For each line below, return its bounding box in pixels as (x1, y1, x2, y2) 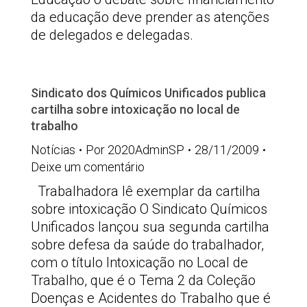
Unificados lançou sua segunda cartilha (31, 219, 269, 235)
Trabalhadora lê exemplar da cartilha (31, 183, 260, 199)
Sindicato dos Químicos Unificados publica (31, 86, 266, 100)
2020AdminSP (108, 143, 184, 157)
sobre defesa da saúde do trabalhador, (31, 236, 264, 253)
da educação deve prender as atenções (31, 9, 269, 25)
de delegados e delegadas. (31, 27, 193, 43)
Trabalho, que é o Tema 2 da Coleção (31, 272, 256, 288)
